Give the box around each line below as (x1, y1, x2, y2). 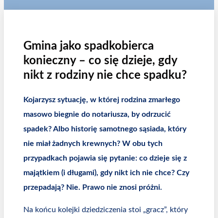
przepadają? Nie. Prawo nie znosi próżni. (23, 183, 162, 192)
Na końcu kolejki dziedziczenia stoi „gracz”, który (23, 206, 188, 214)
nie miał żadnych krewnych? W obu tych (23, 140, 163, 148)
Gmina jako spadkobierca (23, 40, 154, 53)
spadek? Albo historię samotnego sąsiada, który (23, 125, 186, 133)
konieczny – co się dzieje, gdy (23, 55, 177, 67)
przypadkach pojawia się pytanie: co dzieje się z (23, 154, 187, 163)
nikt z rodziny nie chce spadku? (23, 70, 187, 82)
